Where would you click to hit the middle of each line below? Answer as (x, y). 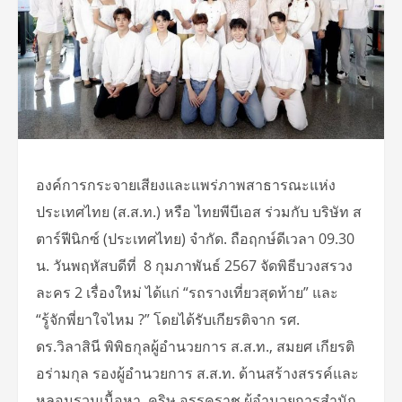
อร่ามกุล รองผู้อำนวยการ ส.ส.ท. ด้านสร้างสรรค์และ (197, 373)
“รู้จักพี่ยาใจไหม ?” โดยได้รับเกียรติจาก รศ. (168, 319)
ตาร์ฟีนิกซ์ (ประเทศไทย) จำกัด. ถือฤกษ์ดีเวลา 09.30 (195, 238)
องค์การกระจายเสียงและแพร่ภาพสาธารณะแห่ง (186, 184)
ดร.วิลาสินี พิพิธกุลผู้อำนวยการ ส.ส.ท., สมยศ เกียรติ (195, 346)
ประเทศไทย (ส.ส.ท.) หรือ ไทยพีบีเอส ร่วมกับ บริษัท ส (199, 211)
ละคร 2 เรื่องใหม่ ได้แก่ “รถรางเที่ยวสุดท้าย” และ (187, 292)
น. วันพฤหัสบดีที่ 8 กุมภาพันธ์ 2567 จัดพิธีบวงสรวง (194, 265)
